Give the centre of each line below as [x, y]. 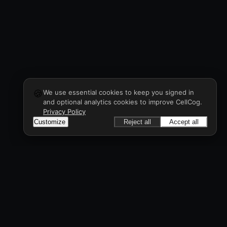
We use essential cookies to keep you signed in [119, 92]
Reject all [137, 122]
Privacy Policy [64, 111]
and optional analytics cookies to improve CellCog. [123, 102]
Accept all [184, 122]
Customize [50, 122]
